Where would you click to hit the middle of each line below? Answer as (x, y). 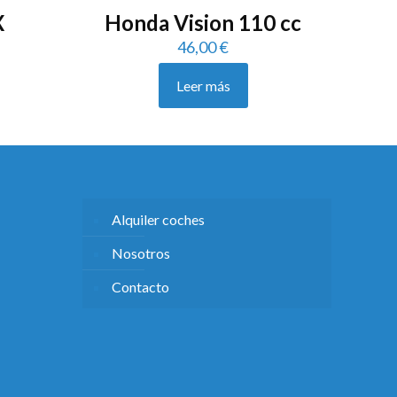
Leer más (203, 85)
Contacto (140, 286)
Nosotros (141, 253)
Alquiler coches (158, 219)
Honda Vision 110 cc (203, 22)
